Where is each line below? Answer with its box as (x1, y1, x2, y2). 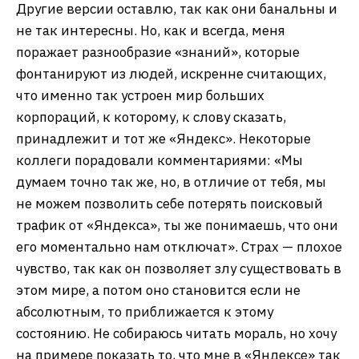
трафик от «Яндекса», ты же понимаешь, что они (16, 216, 338, 235)
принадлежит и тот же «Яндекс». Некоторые (16, 130, 311, 148)
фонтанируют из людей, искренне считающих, (16, 65, 326, 83)
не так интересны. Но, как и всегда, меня (16, 22, 285, 40)
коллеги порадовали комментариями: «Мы (16, 151, 303, 170)
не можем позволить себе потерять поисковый (16, 195, 323, 213)
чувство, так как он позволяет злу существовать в (16, 260, 341, 278)
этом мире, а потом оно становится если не (16, 281, 301, 300)
